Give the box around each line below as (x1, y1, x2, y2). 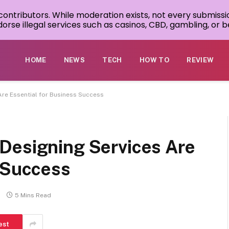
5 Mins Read (15, 192, 51, 199)
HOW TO (139, 56, 170, 64)
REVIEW (187, 56, 214, 64)
